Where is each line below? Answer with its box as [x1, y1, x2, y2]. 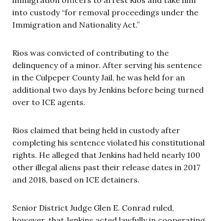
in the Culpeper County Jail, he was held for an [12, 72, 185, 82]
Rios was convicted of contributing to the [12, 47, 169, 58]
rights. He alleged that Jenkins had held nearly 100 [12, 149, 200, 160]
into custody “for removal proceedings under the [12, 7, 198, 17]
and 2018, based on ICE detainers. [12, 174, 140, 184]
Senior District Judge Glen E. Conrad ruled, [12, 202, 174, 213]
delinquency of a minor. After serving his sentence [12, 60, 202, 70]
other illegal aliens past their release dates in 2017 [12, 162, 200, 172]
